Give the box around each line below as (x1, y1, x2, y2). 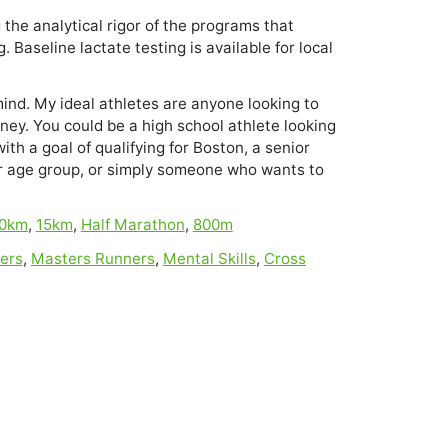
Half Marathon (80, 215, 185, 235)
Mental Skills (162, 248, 256, 268)
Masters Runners (30, 248, 155, 268)
